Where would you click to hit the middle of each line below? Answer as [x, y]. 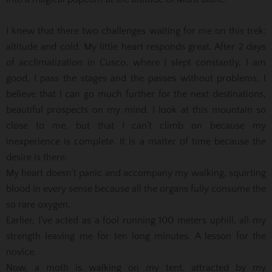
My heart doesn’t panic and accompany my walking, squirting [136, 173]
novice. [21, 252]
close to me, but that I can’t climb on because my [136, 125]
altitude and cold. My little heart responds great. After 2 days [136, 46]
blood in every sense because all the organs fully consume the [136, 189]
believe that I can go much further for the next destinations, [136, 94]
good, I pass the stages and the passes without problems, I [136, 78]
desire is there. [37, 157]
